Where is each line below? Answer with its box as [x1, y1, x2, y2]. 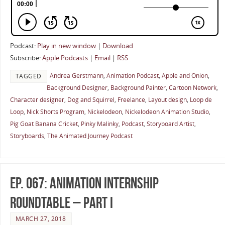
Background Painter [110, 83, 166, 92]
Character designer [10, 95, 64, 104]
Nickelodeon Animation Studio [125, 107, 209, 117]
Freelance [117, 95, 145, 104]
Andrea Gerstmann [49, 71, 103, 80]
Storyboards [10, 132, 44, 141]
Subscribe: [10, 53, 42, 62]
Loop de [189, 95, 212, 104]
